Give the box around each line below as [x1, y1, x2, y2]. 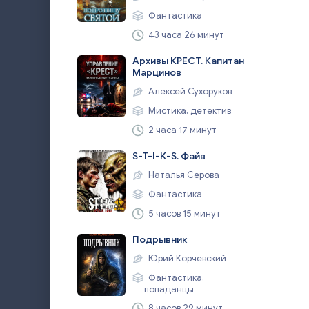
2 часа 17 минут [146, 124, 217, 136]
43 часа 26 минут [146, 29, 224, 41]
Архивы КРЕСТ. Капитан [132, 55, 244, 67]
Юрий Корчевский [146, 252, 226, 264]
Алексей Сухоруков [146, 86, 232, 97]
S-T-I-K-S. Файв [132, 150, 206, 162]
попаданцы [144, 283, 194, 295]
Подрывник [132, 234, 187, 246]
